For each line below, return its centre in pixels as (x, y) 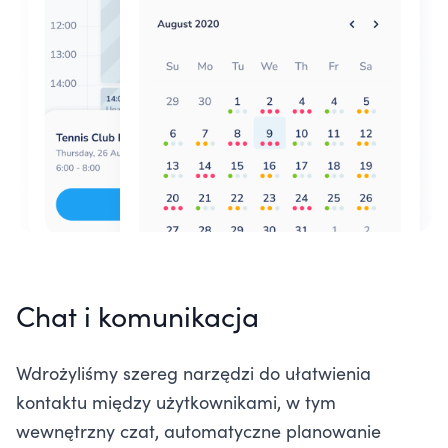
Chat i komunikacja (137, 314)
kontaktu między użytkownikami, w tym (176, 401)
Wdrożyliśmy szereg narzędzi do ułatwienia (193, 372)
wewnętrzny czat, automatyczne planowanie (198, 430)
